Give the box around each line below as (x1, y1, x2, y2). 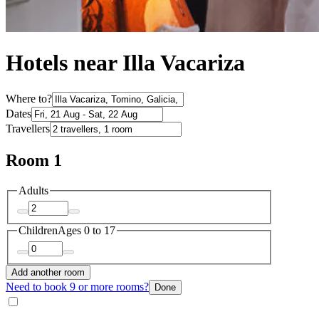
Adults (19, 184, 48, 197)
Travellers (6, 122, 50, 135)
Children (19, 224, 58, 237)
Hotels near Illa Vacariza (6, 50, 245, 76)
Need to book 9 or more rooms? (6, 280, 149, 293)
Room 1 (6, 150, 62, 169)
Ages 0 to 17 (58, 224, 115, 237)
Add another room (11, 266, 85, 278)
